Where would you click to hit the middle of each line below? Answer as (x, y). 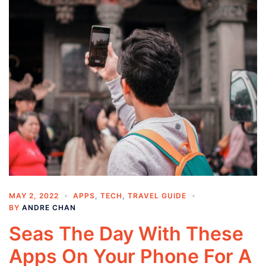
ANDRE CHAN (49, 207)
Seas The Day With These (126, 233)
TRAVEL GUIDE (157, 195)
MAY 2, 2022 (34, 195)
